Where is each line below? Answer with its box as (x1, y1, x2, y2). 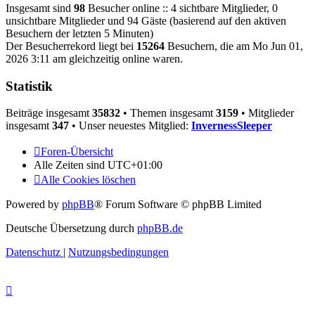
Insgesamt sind (6, 1, 74, 14)
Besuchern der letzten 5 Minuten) (6, 27, 153, 39)
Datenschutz (6, 246, 60, 259)
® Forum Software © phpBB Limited (94, 198, 262, 211)
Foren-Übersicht (41, 146, 113, 158)
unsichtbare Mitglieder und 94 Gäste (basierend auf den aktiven (6, 14, 286, 27)
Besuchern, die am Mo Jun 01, (165, 39, 303, 52)
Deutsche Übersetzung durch (6, 222, 137, 235)
